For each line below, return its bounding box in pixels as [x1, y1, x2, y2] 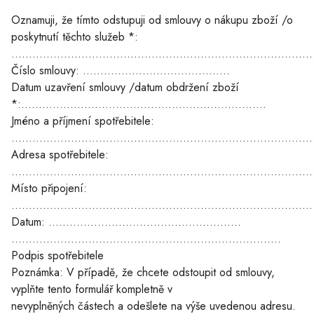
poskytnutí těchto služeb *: [11, 29, 142, 46]
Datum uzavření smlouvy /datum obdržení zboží [11, 79, 239, 96]
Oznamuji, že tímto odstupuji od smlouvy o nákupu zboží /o [11, 12, 293, 29]
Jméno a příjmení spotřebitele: [11, 113, 154, 130]
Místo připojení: [11, 180, 87, 197]
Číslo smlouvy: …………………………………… [11, 62, 233, 79]
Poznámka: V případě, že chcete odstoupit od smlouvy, [11, 264, 275, 281]
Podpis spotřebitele [11, 247, 107, 264]
